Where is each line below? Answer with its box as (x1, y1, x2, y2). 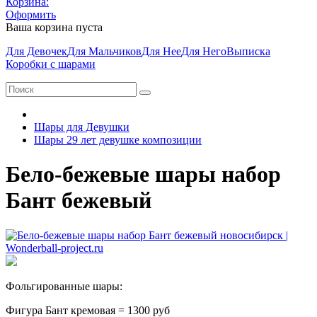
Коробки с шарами (6, 58, 96, 70)
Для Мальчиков (67, 45, 142, 57)
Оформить (6, 8, 56, 21)
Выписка (226, 45, 270, 57)
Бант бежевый (6, 188, 151, 214)
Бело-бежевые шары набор (6, 161, 281, 188)
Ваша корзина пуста (6, 21, 103, 33)
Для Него (181, 45, 226, 57)
